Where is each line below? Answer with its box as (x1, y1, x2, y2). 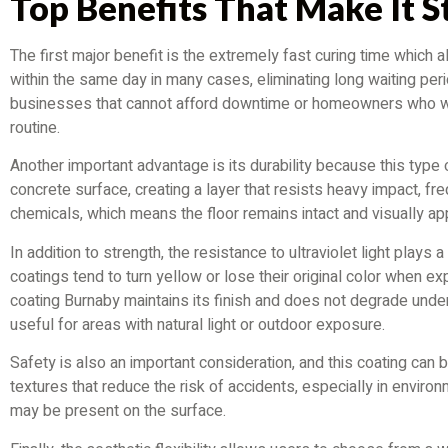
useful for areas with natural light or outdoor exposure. (10, 312, 385, 337)
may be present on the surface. (10, 399, 226, 424)
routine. (10, 116, 60, 141)
